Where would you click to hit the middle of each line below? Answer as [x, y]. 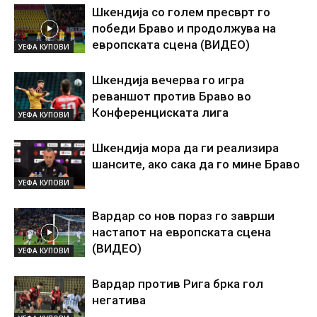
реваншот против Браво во [172, 97]
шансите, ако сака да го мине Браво [196, 165]
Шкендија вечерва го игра [168, 80]
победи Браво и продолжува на [184, 29]
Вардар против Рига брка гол [178, 284]
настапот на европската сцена [181, 232]
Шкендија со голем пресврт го [181, 12]
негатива [119, 300]
